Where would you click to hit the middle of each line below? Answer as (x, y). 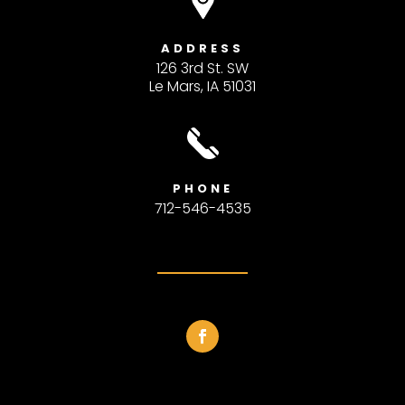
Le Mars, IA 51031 (202, 86)
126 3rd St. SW (202, 68)
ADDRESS (202, 48)
